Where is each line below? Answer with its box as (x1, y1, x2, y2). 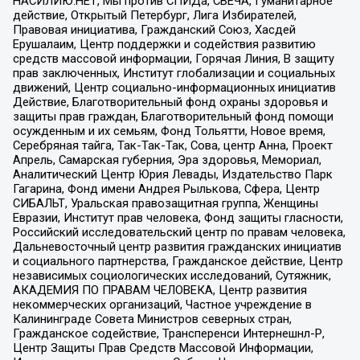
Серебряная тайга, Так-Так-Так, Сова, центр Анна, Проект (12, 137, 333, 153)
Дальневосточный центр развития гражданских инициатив (12, 239, 342, 254)
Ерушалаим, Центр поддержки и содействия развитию (12, 36, 316, 51)
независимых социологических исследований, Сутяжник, (12, 268, 331, 283)
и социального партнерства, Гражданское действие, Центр (12, 253, 343, 268)
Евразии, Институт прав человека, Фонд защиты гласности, (12, 210, 343, 225)
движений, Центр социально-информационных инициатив (12, 80, 336, 95)
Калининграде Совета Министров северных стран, (12, 311, 292, 326)
